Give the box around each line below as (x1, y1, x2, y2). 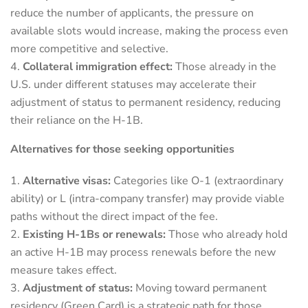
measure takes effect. (10, 262, 117, 278)
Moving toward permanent (133, 280, 267, 296)
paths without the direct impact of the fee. (10, 208, 218, 224)
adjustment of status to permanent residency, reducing (10, 94, 280, 110)
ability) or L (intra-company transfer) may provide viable (10, 190, 285, 206)
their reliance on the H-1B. (10, 112, 143, 128)
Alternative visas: (23, 173, 111, 188)
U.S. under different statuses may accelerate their (10, 76, 256, 92)
